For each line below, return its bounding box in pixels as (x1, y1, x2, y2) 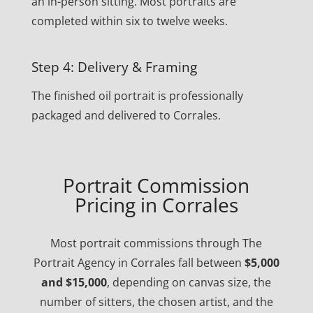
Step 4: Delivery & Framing (31, 57, 197, 76)
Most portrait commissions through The (50, 235, 263, 252)
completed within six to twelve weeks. (31, 13, 228, 29)
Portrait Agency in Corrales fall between (33, 255, 245, 271)
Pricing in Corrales (74, 191, 238, 219)
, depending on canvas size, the (107, 275, 272, 291)
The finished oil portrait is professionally (31, 88, 243, 104)
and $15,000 (41, 275, 108, 291)
